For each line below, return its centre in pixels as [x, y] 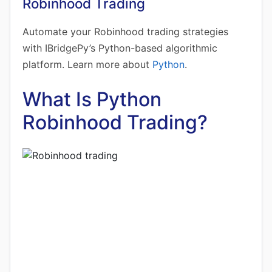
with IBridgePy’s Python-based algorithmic [120, 48]
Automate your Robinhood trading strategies [125, 32]
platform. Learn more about [87, 64]
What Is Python [92, 99]
